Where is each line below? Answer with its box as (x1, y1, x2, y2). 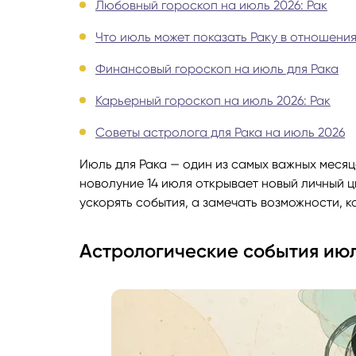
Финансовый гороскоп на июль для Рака (95, 61, 339, 77)
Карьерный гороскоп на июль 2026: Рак (95, 93, 331, 109)
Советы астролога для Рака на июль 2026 (95, 125, 345, 141)
